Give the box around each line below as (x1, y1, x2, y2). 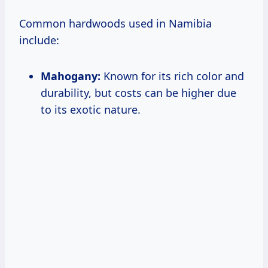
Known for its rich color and (100, 68, 244, 83)
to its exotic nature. (41, 102, 141, 117)
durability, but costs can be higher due (41, 85, 236, 100)
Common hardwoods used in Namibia (19, 16, 212, 31)
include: (19, 32, 59, 47)
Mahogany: (41, 68, 100, 83)
